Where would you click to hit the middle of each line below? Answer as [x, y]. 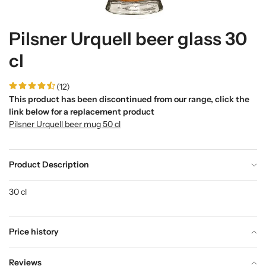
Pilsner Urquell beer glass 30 [128, 39]
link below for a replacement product [82, 112]
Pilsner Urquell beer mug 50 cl [65, 124]
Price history [34, 232]
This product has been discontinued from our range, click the [129, 99]
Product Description [49, 164]
